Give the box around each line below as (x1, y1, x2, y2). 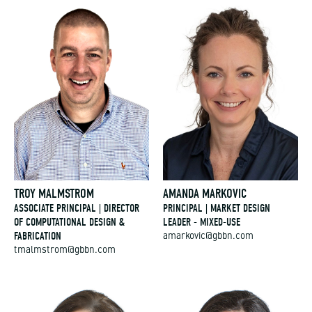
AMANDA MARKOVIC (163, 186, 247, 202)
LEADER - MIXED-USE (163, 216, 240, 229)
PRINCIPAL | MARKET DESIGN (163, 202, 270, 215)
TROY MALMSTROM (14, 186, 94, 202)
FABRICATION (14, 230, 61, 243)
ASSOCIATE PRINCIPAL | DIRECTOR (14, 202, 139, 215)
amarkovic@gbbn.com (163, 232, 253, 242)
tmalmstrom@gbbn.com (14, 246, 116, 256)
